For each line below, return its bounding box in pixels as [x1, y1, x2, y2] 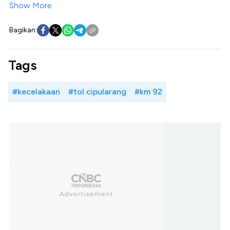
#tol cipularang [68, 86, 126, 97]
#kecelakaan [12, 86, 60, 97]
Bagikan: [9, 25, 37, 34]
